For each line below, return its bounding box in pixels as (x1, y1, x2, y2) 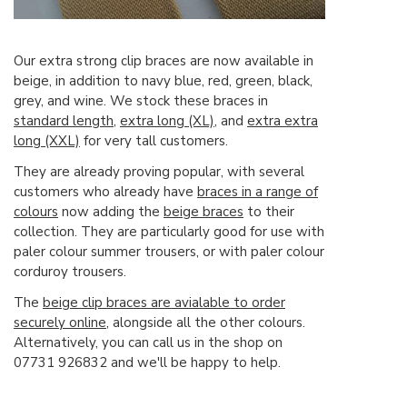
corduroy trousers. (14, 263, 126, 282)
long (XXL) (14, 132, 80, 151)
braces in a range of (197, 183, 318, 202)
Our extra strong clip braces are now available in (14, 52, 313, 71)
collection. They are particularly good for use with (14, 223, 324, 242)
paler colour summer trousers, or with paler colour (14, 243, 324, 262)
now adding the (58, 203, 164, 222)
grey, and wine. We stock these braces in (14, 92, 268, 111)
